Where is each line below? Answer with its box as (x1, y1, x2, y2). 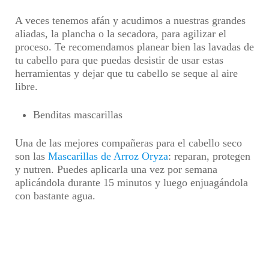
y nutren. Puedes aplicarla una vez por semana (15, 163, 217, 175)
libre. (15, 80, 38, 92)
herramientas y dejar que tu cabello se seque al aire (15, 67, 238, 79)
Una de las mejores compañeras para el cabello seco (15, 137, 242, 149)
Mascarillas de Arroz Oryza (48, 150, 168, 162)
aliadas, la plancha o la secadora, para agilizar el (15, 28, 226, 40)
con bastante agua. (15, 190, 95, 202)
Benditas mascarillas (33, 109, 122, 121)
